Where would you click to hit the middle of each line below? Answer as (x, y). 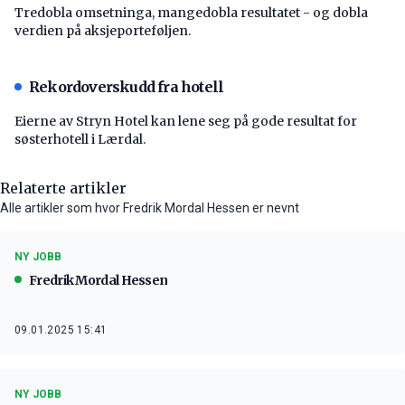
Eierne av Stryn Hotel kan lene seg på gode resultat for (186, 121)
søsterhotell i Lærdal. (80, 139)
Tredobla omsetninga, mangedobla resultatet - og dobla (191, 12)
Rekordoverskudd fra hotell (127, 86)
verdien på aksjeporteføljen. (103, 30)
